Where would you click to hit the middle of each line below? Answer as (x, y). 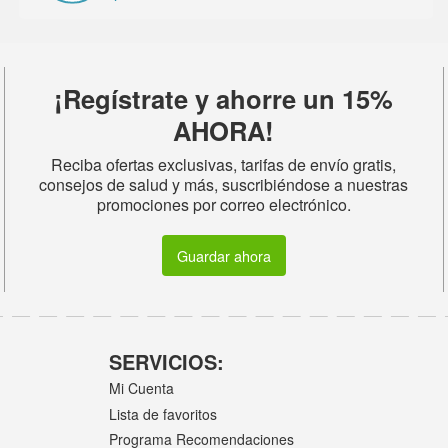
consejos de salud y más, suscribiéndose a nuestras (224, 185)
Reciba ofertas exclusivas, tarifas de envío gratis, (224, 165)
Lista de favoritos (163, 413)
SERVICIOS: (167, 361)
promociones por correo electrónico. (223, 205)
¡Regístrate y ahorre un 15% (224, 99)
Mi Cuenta (142, 388)
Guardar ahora (223, 255)
